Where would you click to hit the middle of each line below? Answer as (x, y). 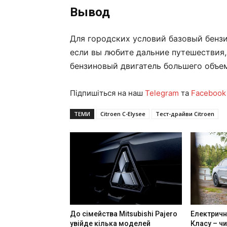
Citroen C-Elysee (123, 114)
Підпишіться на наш (107, 93)
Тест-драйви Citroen (185, 114)
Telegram (162, 93)
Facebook (209, 93)
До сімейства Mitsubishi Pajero (124, 214)
